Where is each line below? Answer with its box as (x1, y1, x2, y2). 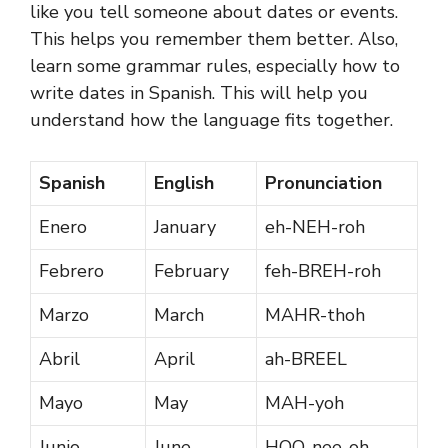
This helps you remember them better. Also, (30, 26, 398, 51)
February (154, 258, 229, 283)
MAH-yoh (265, 390, 344, 415)
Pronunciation (265, 170, 382, 195)
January (154, 214, 216, 239)
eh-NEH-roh (265, 214, 365, 239)
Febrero (39, 258, 104, 283)
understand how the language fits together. (30, 107, 393, 132)
